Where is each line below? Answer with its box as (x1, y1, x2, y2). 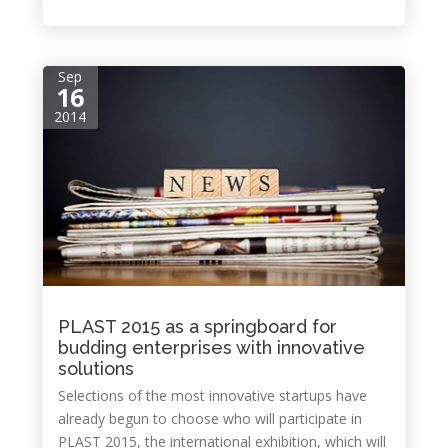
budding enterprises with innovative (57, 337, 365, 358)
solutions (57, 358, 134, 379)
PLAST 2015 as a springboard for (57, 316, 337, 337)
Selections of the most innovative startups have (57, 386, 367, 405)
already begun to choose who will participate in (57, 409, 362, 428)
